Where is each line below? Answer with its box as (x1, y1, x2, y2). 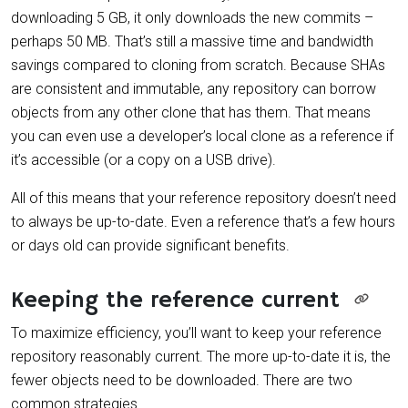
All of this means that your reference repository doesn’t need (11, 189, 396, 207)
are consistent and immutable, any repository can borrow (11, 79, 376, 97)
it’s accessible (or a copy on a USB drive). (11, 150, 276, 168)
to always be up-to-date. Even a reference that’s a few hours (11, 212, 395, 230)
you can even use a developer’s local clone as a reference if (11, 127, 393, 145)
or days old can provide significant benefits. (11, 236, 290, 254)
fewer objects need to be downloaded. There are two (11, 371, 352, 389)
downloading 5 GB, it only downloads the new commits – (11, 8, 373, 26)
